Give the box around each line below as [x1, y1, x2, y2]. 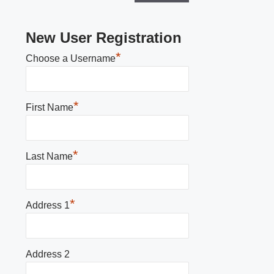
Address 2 [26, 248, 70, 259]
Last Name [26, 150, 73, 161]
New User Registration [26, 29, 182, 46]
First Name [26, 102, 74, 113]
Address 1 [26, 199, 70, 210]
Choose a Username [26, 53, 116, 64]
